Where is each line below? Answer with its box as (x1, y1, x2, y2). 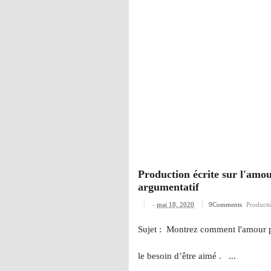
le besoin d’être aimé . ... (138, 251, 236, 261)
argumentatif (138, 181, 199, 194)
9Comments (209, 201, 244, 209)
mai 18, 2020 (157, 201, 194, 209)
